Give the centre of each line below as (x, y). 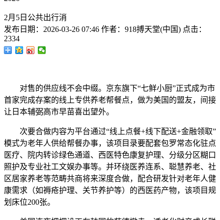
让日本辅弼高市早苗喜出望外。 (59, 112)
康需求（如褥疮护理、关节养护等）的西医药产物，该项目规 (110, 190)
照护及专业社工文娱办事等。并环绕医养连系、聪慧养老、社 (110, 167)
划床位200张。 (29, 202)
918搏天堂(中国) (153, 29)
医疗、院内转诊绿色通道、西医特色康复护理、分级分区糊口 (110, 155)
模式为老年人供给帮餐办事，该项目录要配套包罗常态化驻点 (110, 143)
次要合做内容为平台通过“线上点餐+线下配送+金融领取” (110, 131)
